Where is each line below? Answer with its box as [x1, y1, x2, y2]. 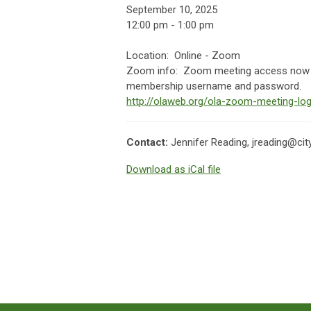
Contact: [126, 136, 171, 149]
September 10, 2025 [126, 3, 217, 17]
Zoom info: [126, 65, 183, 78]
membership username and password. [126, 80, 301, 93]
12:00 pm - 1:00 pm [126, 19, 214, 32]
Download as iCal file [126, 163, 221, 176]
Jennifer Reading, [171, 136, 252, 149]
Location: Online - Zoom [126, 49, 240, 62]
